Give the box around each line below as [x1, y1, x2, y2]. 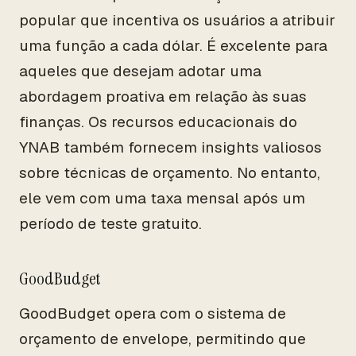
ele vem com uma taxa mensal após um [19, 188, 305, 208]
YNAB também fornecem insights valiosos [19, 137, 322, 157]
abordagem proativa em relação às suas [19, 87, 307, 106]
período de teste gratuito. [19, 214, 202, 234]
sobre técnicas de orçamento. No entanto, [19, 163, 320, 183]
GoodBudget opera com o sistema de [19, 304, 286, 323]
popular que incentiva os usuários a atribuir [19, 10, 335, 30]
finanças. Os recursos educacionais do [19, 112, 297, 132]
